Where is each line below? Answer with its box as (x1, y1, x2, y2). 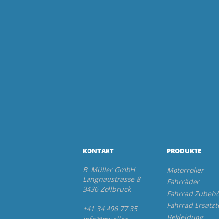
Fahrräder (167, 177, 200, 187)
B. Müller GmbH (82, 165, 135, 175)
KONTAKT (82, 146, 114, 155)
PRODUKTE (167, 146, 202, 155)
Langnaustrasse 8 (82, 175, 140, 184)
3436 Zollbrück (82, 184, 131, 194)
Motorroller (167, 165, 204, 175)
